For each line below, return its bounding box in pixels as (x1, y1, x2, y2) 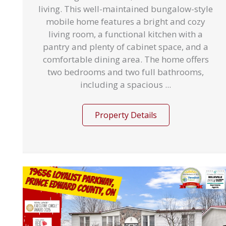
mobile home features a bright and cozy (46, 16, 205, 27)
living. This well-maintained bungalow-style (38, 3, 213, 15)
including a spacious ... (80, 79, 171, 90)
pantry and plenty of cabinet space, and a (43, 41, 208, 52)
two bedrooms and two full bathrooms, (47, 66, 204, 78)
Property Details (94, 109, 157, 121)
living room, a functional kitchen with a (48, 28, 203, 40)
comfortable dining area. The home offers (42, 53, 209, 65)
